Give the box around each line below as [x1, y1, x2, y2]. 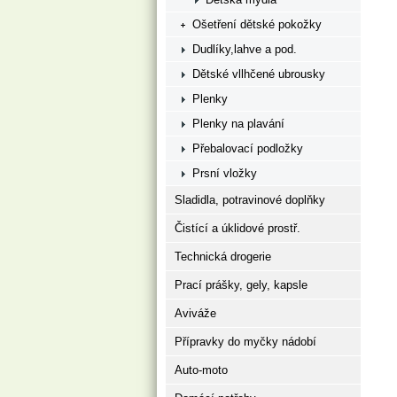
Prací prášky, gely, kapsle [175, 278, 307, 292]
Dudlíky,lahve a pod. [192, 43, 297, 56]
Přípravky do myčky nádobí [175, 335, 316, 348]
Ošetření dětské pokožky [192, 18, 322, 31]
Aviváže [175, 307, 216, 320]
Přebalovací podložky [192, 142, 303, 155]
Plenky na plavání [192, 117, 284, 130]
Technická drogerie [175, 250, 271, 263]
